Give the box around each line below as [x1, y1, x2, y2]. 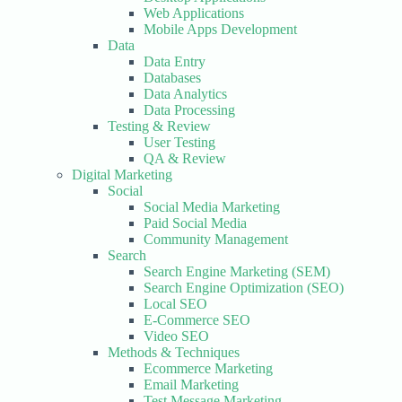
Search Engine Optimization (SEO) [144, 280, 344, 295]
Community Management [144, 232, 288, 247]
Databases [144, 70, 201, 85]
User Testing [144, 135, 215, 150]
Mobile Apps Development [144, 22, 297, 37]
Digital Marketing [72, 167, 172, 182]
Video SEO [144, 328, 209, 344]
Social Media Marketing [144, 199, 280, 214]
